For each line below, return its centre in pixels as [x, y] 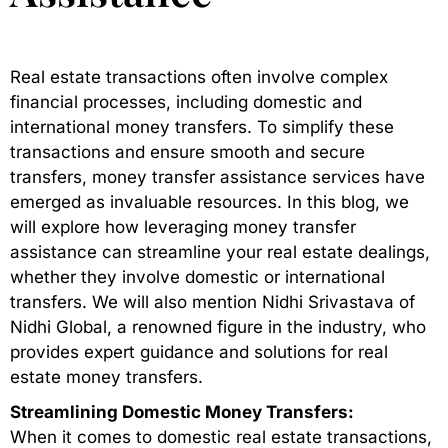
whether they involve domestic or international [197, 277]
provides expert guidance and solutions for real [199, 352]
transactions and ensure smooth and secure [187, 152]
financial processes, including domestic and [186, 102]
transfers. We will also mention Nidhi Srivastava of [212, 302]
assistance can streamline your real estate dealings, [220, 252]
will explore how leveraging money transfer [183, 227]
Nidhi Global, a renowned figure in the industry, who [218, 327]
